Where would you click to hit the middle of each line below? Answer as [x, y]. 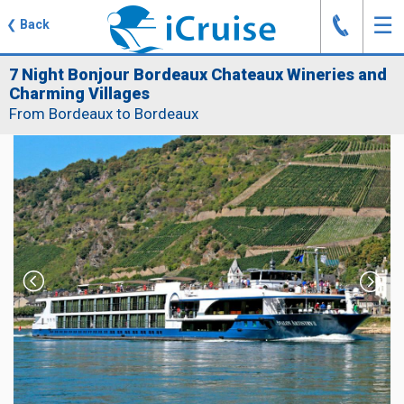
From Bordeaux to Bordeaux [104, 114]
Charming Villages [79, 93]
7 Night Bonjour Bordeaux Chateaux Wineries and [198, 74]
